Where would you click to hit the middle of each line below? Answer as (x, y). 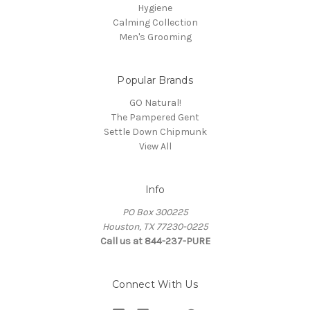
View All (155, 147)
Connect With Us (155, 285)
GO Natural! (155, 103)
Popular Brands (155, 81)
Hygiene (155, 8)
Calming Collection (155, 23)
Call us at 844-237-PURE (155, 241)
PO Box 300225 (155, 212)
